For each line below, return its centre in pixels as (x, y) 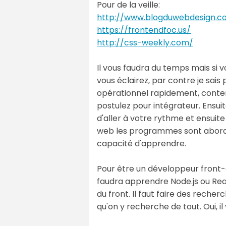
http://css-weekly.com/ (145, 42)
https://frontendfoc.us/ (144, 30)
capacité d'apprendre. (142, 143)
